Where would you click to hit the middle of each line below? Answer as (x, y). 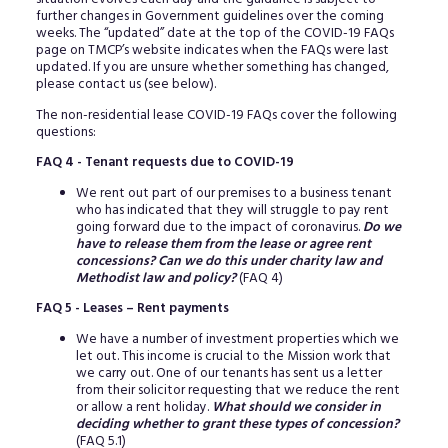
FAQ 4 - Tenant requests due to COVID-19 (164, 163)
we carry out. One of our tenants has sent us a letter (228, 373)
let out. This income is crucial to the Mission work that (233, 356)
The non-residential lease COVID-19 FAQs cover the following (216, 115)
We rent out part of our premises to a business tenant (233, 193)
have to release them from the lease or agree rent (223, 244)
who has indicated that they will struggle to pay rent (232, 210)
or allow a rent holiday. (143, 407)
